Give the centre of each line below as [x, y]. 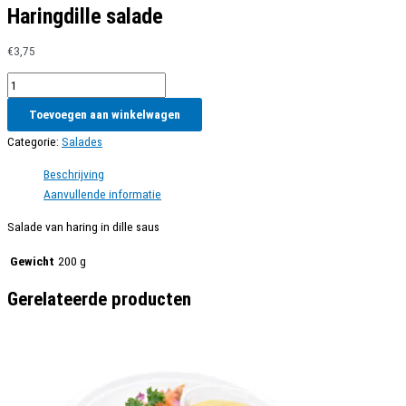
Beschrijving [74, 174]
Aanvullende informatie [102, 194]
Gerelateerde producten [99, 300]
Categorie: [34, 142]
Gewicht [32, 261]
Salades [82, 142]
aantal [22, 122]
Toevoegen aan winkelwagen [105, 115]
